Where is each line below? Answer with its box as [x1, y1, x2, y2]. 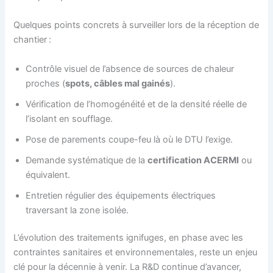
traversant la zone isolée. [26, 204, 129, 216]
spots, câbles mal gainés [65, 77, 171, 89]
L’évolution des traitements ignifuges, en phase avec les [13, 232, 244, 244]
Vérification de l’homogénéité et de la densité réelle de [26, 98, 247, 110]
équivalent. [26, 169, 71, 180]
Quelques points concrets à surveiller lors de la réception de [13, 19, 260, 31]
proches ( [26, 77, 66, 89]
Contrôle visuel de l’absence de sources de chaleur [26, 63, 235, 74]
